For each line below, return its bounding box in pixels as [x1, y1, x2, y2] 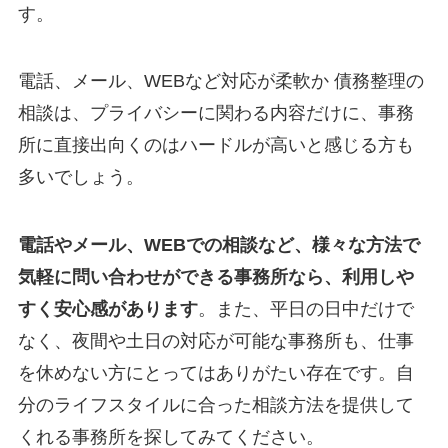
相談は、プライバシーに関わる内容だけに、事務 [17, 103, 414, 124]
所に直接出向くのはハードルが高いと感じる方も [17, 135, 414, 156]
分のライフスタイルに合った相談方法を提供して [17, 395, 414, 416]
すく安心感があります [17, 299, 198, 320]
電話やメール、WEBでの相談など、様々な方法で [17, 235, 420, 256]
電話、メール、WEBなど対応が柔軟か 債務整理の [17, 71, 424, 92]
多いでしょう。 [17, 167, 144, 188]
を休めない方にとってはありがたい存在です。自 [17, 363, 414, 384]
